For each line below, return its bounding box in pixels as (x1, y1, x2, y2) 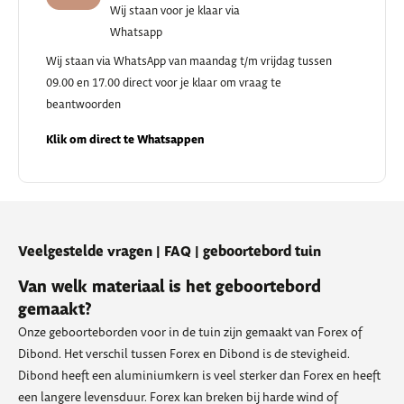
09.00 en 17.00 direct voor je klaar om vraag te (46, 76, 281, 91)
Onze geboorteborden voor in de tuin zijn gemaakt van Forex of (18, 325, 362, 340)
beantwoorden (46, 97, 121, 113)
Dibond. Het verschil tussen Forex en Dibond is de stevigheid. (18, 346, 350, 362)
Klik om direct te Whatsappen (46, 132, 205, 148)
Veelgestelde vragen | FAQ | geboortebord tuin (18, 242, 321, 262)
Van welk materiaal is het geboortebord (18, 276, 321, 298)
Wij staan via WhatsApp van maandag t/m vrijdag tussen (46, 54, 332, 69)
